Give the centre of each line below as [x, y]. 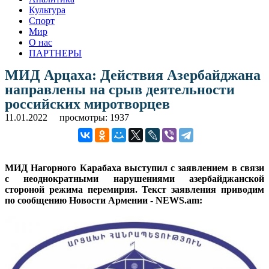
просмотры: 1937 [94, 117]
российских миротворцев [87, 104]
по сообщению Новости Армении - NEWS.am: [104, 200]
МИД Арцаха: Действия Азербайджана [133, 75]
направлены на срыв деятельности [120, 89]
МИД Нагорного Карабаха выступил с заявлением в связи [134, 168]
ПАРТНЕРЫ [55, 53]
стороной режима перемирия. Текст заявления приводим [134, 189]
